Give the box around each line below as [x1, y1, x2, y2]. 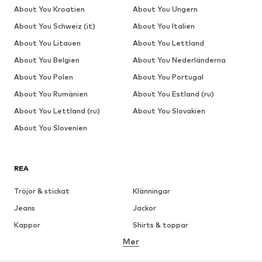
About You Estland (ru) [132, 89, 214, 98]
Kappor [14, 220, 40, 229]
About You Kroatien [14, 4, 85, 13]
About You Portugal [132, 72, 204, 81]
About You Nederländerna [132, 55, 226, 64]
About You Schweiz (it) [14, 21, 95, 30]
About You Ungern [132, 4, 198, 13]
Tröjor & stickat [14, 186, 70, 195]
